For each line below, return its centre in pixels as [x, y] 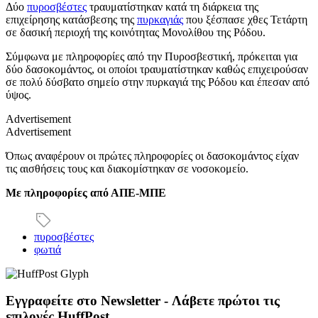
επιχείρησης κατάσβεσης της [71, 19]
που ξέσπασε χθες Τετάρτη [245, 19]
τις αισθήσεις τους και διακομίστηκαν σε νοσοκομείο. [127, 168]
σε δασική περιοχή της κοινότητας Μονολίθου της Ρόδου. [136, 32]
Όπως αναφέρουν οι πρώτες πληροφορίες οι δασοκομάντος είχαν [152, 155]
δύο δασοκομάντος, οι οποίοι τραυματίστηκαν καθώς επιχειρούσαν [157, 69]
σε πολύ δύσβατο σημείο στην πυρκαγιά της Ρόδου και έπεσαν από [158, 82]
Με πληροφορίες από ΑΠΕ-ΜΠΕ [86, 192]
